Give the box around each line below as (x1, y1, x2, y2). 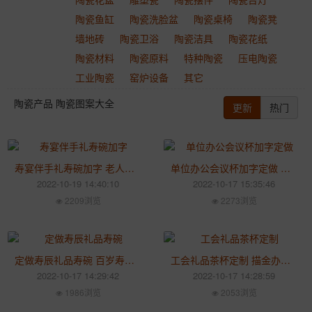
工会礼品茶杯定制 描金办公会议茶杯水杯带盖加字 (281, 253, 290, 267)
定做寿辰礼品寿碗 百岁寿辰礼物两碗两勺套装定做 (125, 253, 134, 267)
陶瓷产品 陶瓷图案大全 (14, 96, 114, 110)
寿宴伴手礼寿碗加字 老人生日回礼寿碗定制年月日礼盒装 (125, 161, 134, 175)
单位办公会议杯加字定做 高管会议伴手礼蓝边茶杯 (281, 161, 290, 175)
